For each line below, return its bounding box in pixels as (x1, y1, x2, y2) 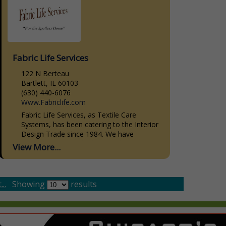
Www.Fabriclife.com (21, 97, 86, 107)
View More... (13, 141, 61, 153)
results (68, 178, 97, 190)
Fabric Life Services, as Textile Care (21, 109, 136, 120)
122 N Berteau (21, 68, 69, 78)
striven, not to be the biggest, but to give (21, 138, 154, 148)
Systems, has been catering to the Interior (21, 119, 158, 129)
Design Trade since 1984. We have (21, 129, 134, 139)
